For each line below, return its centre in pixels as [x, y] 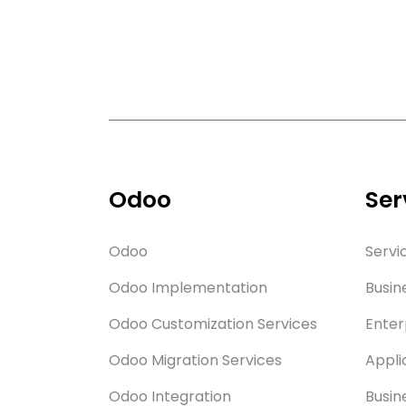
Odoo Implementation [188, 287]
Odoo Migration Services [195, 360]
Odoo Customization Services [213, 324]
